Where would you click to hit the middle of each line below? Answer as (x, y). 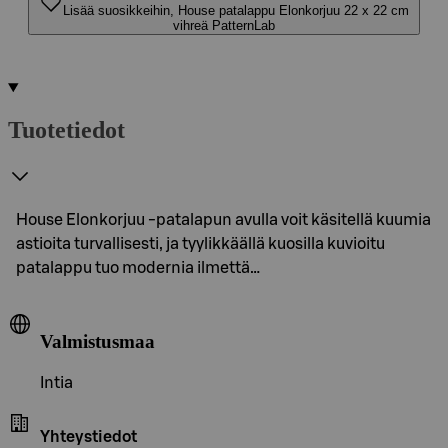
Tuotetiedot (66, 129)
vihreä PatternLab (224, 25)
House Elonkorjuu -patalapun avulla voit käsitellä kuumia (223, 219)
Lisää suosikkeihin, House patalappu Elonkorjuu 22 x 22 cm (236, 10)
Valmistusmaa (97, 341)
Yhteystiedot (88, 437)
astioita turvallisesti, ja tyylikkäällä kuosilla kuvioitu (200, 243)
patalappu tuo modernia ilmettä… (138, 267)
